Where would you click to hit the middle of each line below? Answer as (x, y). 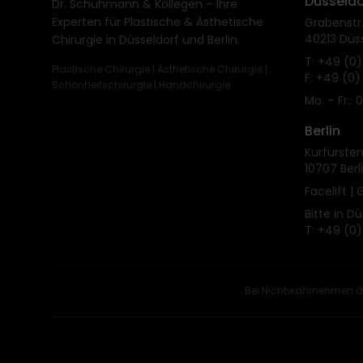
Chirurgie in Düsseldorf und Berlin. (146, 39)
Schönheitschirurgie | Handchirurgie (141, 84)
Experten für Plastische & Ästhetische (158, 21)
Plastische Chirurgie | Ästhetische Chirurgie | (160, 69)
